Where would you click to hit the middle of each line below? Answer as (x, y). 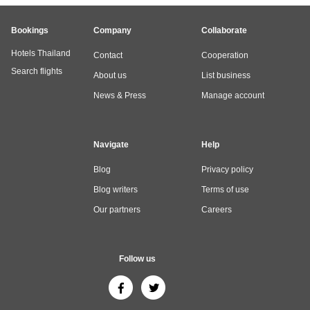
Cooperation (225, 55)
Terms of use (225, 190)
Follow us (137, 259)
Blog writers (116, 190)
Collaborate (224, 30)
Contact (108, 55)
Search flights (37, 71)
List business (226, 75)
